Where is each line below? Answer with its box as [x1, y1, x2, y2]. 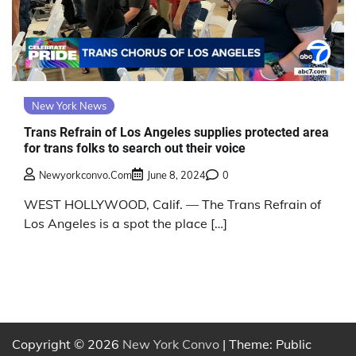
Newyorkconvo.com [39, 168, 132, 181]
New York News [32, 99, 106, 112]
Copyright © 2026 [12, 335, 122, 352]
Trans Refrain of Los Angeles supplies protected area [24, 125, 329, 141]
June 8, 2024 [147, 168, 206, 181]
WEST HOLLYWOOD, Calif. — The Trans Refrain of [24, 195, 321, 212]
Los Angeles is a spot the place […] [24, 215, 227, 231]
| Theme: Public [219, 335, 311, 352]
